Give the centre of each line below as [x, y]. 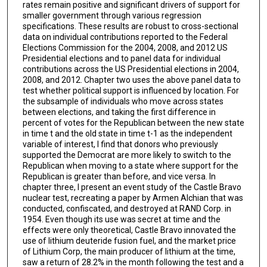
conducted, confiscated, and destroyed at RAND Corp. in [127, 209]
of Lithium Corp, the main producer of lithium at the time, [129, 252]
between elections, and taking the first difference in [119, 112]
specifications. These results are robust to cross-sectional [130, 27]
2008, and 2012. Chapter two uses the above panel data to [131, 80]
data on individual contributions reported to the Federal [125, 37]
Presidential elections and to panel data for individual [121, 59]
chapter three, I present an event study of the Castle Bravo [132, 187]
